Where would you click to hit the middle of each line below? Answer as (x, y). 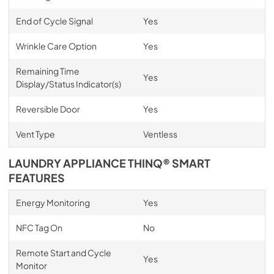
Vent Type (35, 134)
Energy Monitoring (53, 202)
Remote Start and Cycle (63, 252)
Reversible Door (48, 109)
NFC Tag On (39, 227)
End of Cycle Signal (54, 20)
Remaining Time (47, 71)
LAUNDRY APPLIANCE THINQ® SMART (109, 163)
